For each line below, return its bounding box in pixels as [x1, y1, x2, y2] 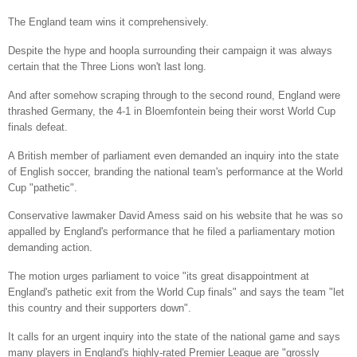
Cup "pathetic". [8, 181, 77, 194]
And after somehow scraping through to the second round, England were [8, 88, 340, 101]
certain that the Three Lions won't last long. [8, 61, 206, 73]
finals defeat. [8, 120, 68, 133]
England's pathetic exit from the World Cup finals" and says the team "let [8, 286, 344, 299]
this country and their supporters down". [8, 302, 191, 315]
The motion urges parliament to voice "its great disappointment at [8, 270, 309, 283]
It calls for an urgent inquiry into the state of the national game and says [8, 331, 340, 343]
